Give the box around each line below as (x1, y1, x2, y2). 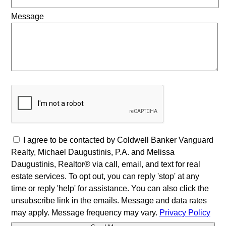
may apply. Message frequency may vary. (11, 208, 159, 217)
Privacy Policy (159, 208, 210, 217)
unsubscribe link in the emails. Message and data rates (11, 196, 207, 205)
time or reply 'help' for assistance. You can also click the (11, 184, 209, 193)
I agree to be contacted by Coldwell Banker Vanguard (23, 135, 213, 144)
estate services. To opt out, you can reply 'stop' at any (11, 172, 199, 181)
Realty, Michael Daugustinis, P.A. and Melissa (11, 147, 175, 156)
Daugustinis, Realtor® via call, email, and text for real (11, 159, 200, 168)
